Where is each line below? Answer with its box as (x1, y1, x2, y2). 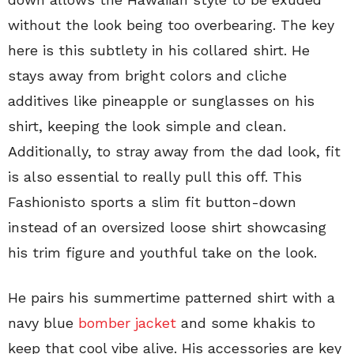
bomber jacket (78, 314, 176, 331)
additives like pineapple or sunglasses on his (8, 92, 314, 109)
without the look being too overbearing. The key (8, 17, 334, 33)
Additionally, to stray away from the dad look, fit (8, 143, 341, 160)
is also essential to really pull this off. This (8, 168, 302, 185)
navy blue (8, 314, 78, 331)
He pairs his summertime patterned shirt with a (8, 289, 335, 306)
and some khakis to (176, 314, 315, 331)
